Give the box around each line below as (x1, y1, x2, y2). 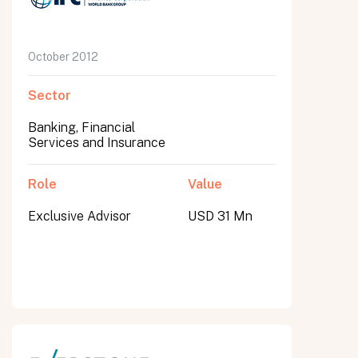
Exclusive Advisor (28, 209, 131, 224)
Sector (28, 88, 71, 103)
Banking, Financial (28, 120, 135, 135)
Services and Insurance (28, 135, 165, 150)
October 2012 (28, 50, 98, 63)
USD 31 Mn (187, 209, 253, 224)
